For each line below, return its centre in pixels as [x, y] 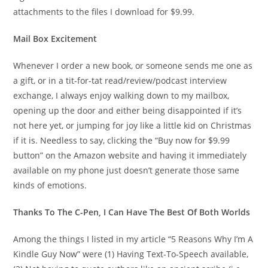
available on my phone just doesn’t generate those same [127, 170]
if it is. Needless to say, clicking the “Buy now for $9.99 [122, 140]
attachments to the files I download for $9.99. [104, 11]
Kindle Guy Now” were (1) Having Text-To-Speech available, [131, 254]
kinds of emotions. [50, 185]
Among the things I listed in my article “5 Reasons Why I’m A [133, 239]
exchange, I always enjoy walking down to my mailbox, [121, 95]
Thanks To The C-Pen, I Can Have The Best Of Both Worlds [132, 212]
